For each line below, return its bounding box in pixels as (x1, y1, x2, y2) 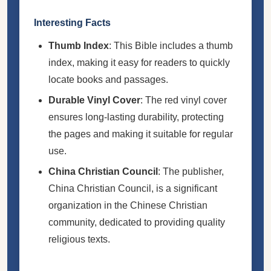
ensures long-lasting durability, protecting (48, 111, 224, 122)
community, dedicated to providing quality (48, 217, 225, 227)
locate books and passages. (48, 74, 168, 85)
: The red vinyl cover (140, 94, 227, 105)
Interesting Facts (34, 17, 111, 28)
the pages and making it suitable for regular (48, 128, 233, 139)
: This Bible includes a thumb (109, 40, 233, 51)
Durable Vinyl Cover (48, 94, 140, 105)
